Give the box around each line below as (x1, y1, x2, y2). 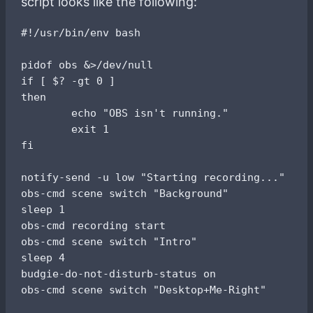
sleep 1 (21, 203, 66, 215)
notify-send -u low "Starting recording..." (21, 170, 286, 183)
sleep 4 (21, 251, 66, 263)
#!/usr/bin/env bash (21, 26, 141, 38)
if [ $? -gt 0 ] (21, 74, 116, 87)
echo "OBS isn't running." (21, 106, 229, 119)
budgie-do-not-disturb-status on (21, 267, 217, 279)
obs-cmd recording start (21, 219, 166, 231)
